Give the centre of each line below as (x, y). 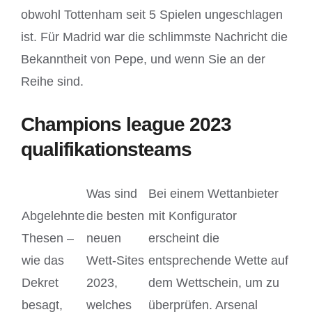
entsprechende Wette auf (218, 260)
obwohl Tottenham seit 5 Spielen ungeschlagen (152, 14)
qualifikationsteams (106, 149)
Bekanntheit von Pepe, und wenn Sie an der (143, 59)
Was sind (112, 193)
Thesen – (48, 238)
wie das (43, 260)
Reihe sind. (52, 81)
